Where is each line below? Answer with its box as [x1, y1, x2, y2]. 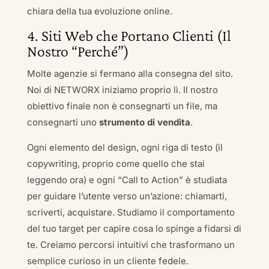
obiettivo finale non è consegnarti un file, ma [26, 100, 217, 112]
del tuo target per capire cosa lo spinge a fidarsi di [26, 223, 241, 234]
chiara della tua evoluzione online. [26, 5, 172, 17]
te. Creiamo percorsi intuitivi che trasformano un [26, 239, 235, 250]
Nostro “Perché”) [26, 43, 129, 60]
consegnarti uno [26, 116, 99, 128]
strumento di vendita [98, 116, 190, 128]
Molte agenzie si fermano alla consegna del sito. [26, 68, 233, 79]
